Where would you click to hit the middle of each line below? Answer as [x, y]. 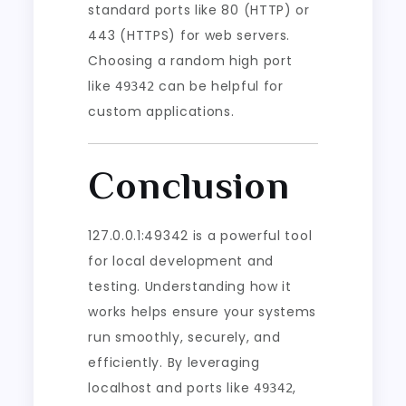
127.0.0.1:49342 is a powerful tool [200, 235]
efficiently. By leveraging [174, 362]
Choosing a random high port [190, 60]
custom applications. [161, 111]
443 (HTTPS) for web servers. [189, 35]
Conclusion [189, 185]
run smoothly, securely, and [184, 337]
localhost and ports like [171, 387]
